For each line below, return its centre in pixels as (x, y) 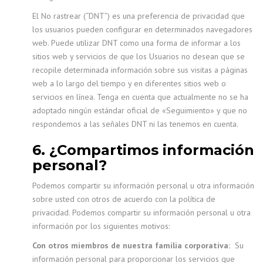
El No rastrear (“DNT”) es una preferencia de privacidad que (139, 16)
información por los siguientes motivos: (101, 226)
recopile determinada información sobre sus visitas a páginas (140, 70)
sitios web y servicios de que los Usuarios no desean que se (139, 56)
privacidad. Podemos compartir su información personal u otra (141, 213)
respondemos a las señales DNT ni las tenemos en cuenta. (135, 124)
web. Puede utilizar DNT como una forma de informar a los (136, 43)
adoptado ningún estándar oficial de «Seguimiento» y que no (140, 110)
